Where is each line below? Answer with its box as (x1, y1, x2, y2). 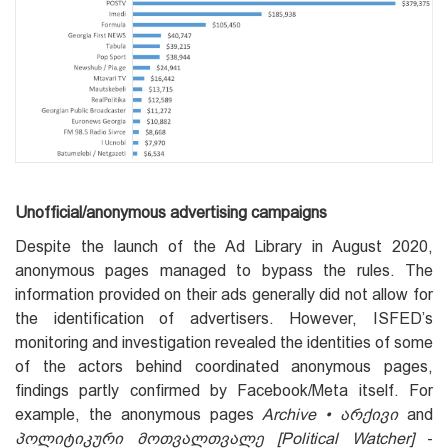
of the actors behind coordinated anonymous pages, (15, 357, 433, 375)
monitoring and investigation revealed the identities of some (15, 333, 433, 351)
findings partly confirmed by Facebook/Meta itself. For (15, 381, 433, 399)
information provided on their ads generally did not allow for (15, 285, 433, 303)
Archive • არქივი (262, 405, 399, 423)
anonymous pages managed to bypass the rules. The (15, 261, 433, 279)
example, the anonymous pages (15, 405, 263, 423)
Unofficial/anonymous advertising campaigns (15, 203, 327, 221)
